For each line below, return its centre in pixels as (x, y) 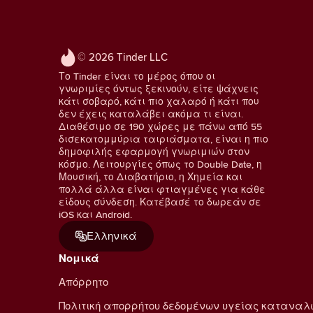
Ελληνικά (112, 236)
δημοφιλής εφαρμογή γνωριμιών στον (154, 152)
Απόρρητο (83, 282)
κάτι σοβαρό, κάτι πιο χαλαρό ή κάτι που (159, 102)
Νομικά (79, 259)
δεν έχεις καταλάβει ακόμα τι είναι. (151, 114)
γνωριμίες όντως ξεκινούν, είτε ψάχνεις (159, 89)
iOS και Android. (95, 215)
